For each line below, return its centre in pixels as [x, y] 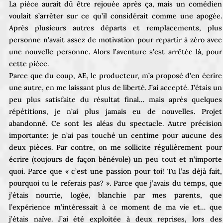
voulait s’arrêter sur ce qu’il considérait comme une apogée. [115, 16]
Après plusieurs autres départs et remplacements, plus [115, 28]
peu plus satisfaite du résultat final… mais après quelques [115, 99]
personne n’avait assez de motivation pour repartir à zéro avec [115, 40]
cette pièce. [29, 63]
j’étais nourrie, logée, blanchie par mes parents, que [115, 195]
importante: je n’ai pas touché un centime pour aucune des [115, 135]
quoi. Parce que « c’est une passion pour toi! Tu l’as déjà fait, [115, 171]
